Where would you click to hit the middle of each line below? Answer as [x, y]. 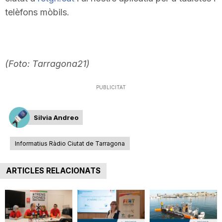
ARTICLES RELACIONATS [53, 171]
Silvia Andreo [56, 117]
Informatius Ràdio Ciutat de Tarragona [70, 143]
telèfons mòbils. [37, 12]
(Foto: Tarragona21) [47, 64]
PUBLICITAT [111, 87]
